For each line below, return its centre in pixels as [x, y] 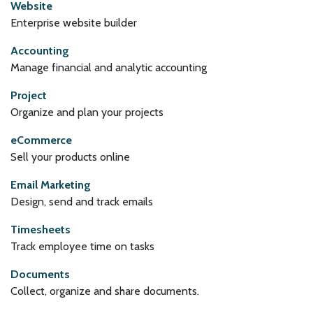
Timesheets [41, 230]
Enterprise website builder [74, 23]
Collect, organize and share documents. [105, 291]
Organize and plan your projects [87, 112]
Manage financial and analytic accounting [109, 67]
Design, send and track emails [82, 202]
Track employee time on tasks [82, 246]
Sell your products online [70, 157]
